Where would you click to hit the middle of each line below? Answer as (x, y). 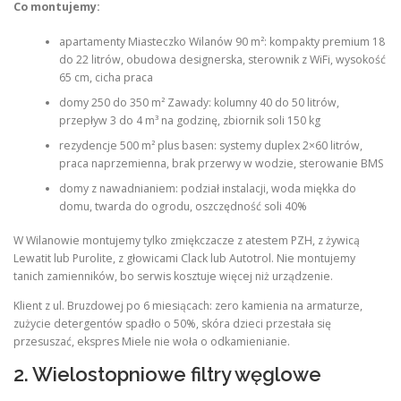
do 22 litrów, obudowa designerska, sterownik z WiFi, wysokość (222, 59)
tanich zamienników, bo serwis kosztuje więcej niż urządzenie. (173, 276)
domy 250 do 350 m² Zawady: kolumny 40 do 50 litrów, (199, 102)
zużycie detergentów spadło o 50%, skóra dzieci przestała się (172, 324)
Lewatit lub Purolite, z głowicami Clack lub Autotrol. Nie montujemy (184, 258)
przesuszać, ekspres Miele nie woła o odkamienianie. (152, 342)
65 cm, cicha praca (106, 77)
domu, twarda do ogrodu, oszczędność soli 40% (183, 206)
